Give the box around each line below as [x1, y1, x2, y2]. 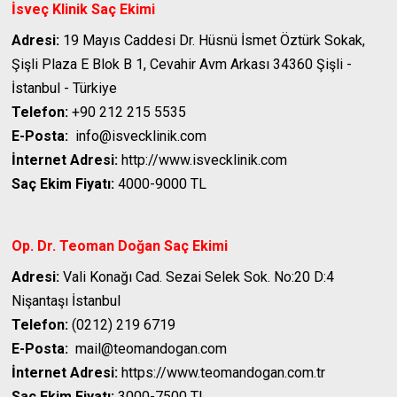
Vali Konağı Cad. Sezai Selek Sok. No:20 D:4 [59, 269, 335, 286]
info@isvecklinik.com [68, 128, 207, 145]
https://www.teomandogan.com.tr [118, 364, 326, 382]
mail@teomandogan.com [68, 340, 228, 358]
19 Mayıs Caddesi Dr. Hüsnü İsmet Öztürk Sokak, [59, 32, 366, 50]
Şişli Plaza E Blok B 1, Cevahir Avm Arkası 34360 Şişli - [12, 56, 353, 74]
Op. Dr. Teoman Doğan [12, 237, 161, 255]
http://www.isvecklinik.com [118, 152, 288, 169]
